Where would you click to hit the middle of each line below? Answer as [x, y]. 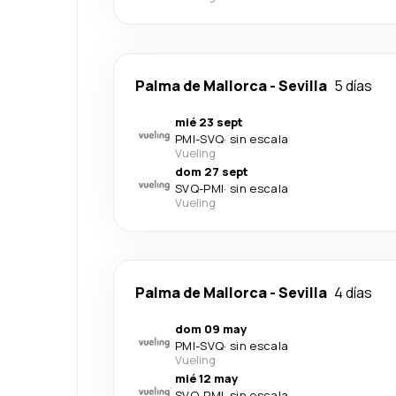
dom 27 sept [212, 171]
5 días [353, 86]
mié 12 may [206, 378]
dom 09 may [211, 329]
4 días [353, 293]
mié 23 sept [209, 122]
